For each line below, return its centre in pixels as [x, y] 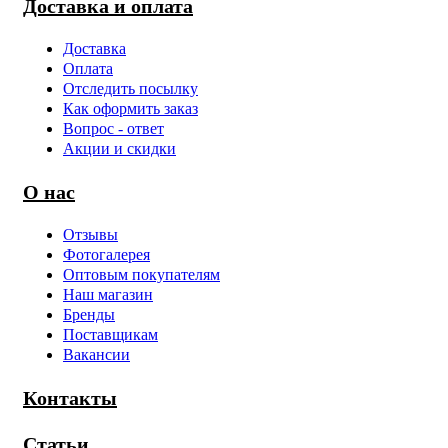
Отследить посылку [130, 89]
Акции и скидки [119, 149]
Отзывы [90, 235]
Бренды [89, 315]
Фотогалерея [106, 255]
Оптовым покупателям [141, 275]
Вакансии [96, 355]
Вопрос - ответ [113, 129]
